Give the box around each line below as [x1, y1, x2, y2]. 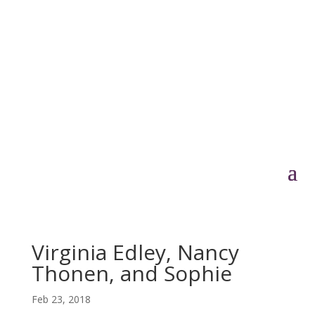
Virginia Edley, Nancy [31, 238, 239, 266]
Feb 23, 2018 [31, 292, 91, 306]
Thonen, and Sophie [31, 259, 232, 288]
